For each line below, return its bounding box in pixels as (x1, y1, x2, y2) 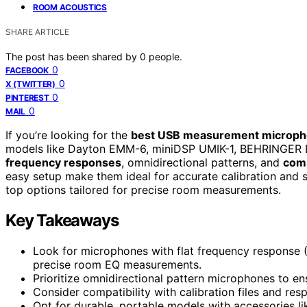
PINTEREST (5, 93, 49, 103)
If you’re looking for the (5, 128, 131, 143)
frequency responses (5, 156, 121, 170)
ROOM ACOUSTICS (33, 2, 107, 13)
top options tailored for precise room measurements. (5, 183, 281, 197)
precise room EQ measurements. (33, 258, 201, 272)
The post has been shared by (5, 51, 140, 63)
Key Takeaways (5, 210, 119, 231)
